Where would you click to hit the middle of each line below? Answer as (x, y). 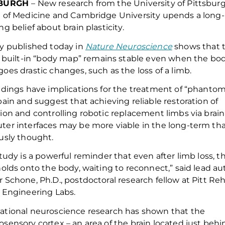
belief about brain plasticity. (68, 28)
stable (131, 58)
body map (57, 58)
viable (128, 125)
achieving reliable (125, 101)
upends (178, 16)
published (27, 46)
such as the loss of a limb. (140, 70)
